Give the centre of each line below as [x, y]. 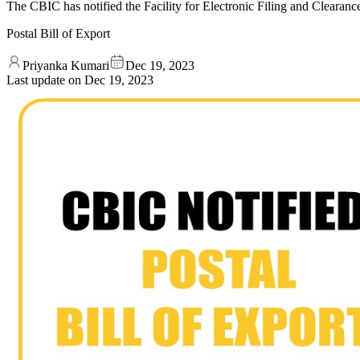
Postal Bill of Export [58, 33]
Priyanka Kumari [66, 65]
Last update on [45, 80]
